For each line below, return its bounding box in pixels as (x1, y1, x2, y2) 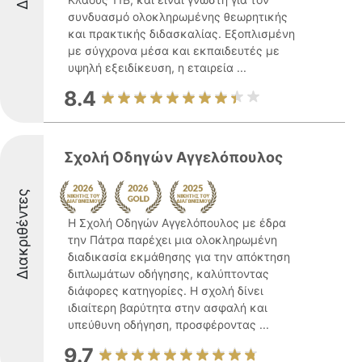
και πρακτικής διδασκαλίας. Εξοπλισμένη (68, 27, 295, 40)
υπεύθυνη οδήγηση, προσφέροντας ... (68, 318, 269, 331)
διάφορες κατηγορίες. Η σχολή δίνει (68, 284, 263, 297)
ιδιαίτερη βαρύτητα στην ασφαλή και (68, 301, 267, 314)
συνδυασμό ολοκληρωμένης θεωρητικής (68, 10, 288, 23)
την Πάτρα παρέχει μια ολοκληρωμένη (68, 233, 277, 246)
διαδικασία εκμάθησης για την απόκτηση (68, 250, 290, 263)
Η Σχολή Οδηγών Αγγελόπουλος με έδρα (68, 216, 286, 229)
